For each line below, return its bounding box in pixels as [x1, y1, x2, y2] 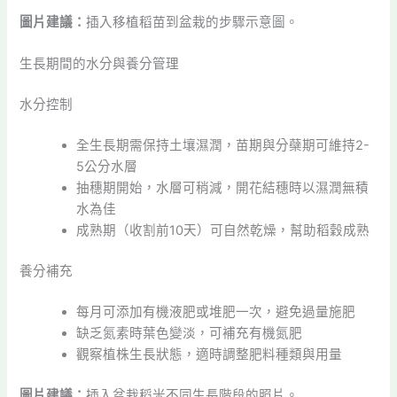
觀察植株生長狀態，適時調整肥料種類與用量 [76, 346, 343, 362]
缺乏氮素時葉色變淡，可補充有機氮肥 [76, 324, 303, 341]
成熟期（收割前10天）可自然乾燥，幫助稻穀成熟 [76, 222, 370, 239]
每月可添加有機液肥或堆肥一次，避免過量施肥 [76, 303, 356, 320]
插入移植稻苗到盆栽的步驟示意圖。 [86, 13, 300, 30]
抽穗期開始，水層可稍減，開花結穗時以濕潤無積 [76, 180, 370, 197]
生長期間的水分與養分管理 [19, 56, 180, 73]
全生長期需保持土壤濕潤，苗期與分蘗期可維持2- [76, 137, 370, 154]
